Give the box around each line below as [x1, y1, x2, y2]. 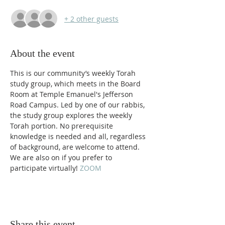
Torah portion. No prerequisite [10, 121, 115, 131]
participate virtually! [10, 163, 80, 173]
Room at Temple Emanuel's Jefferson [10, 89, 135, 99]
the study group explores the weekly [10, 110, 134, 120]
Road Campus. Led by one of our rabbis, [10, 100, 147, 109]
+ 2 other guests [64, 14, 119, 24]
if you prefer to [62, 153, 114, 162]
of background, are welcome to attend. [10, 142, 142, 152]
